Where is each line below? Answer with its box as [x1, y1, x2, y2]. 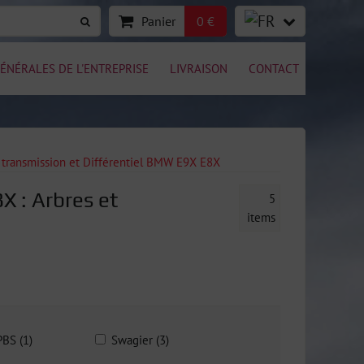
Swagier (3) [111, 331, 170, 348]
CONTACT [249, 60, 299, 76]
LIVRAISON [170, 60, 227, 76]
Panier [141, 13, 175, 29]
